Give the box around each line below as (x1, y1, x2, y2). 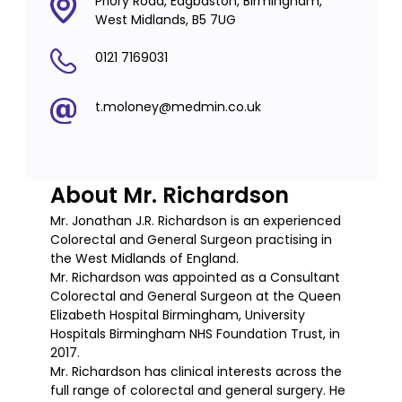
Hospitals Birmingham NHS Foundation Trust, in (50, 324, 340, 343)
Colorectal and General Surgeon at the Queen (50, 286, 341, 305)
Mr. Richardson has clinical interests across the (50, 362, 342, 380)
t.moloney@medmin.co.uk (94, 98, 261, 117)
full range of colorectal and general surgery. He (50, 380, 345, 399)
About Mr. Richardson (50, 179, 289, 210)
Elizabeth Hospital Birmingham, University (50, 305, 305, 324)
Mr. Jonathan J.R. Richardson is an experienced (50, 211, 341, 230)
